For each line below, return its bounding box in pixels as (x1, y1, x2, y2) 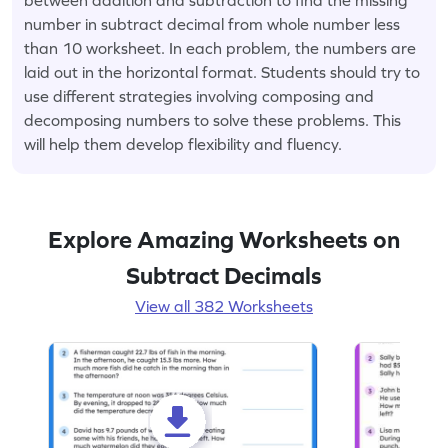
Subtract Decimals (126, 261, 322, 289)
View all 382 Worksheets (135, 296, 313, 315)
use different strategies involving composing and (24, 86, 374, 105)
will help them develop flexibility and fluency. (24, 134, 342, 153)
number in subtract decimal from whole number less (24, 14, 400, 33)
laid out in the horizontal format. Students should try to (24, 62, 420, 81)
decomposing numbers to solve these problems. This (24, 110, 401, 129)
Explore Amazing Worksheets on (48, 225, 400, 253)
